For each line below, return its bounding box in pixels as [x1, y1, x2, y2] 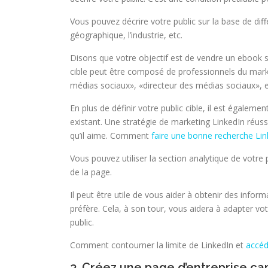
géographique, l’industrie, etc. [70, 29, 182, 41]
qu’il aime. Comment [70, 130, 151, 141]
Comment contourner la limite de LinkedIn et [70, 239, 246, 251]
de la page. [70, 166, 112, 178]
